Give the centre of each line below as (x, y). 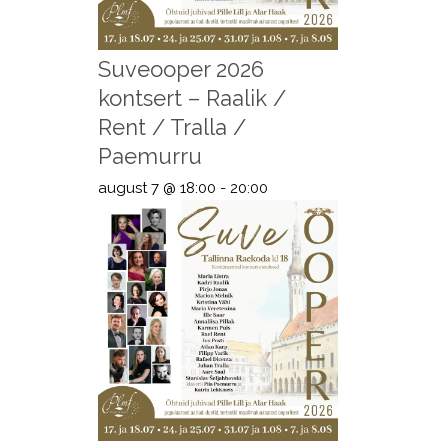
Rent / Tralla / (171, 127)
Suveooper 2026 (180, 69)
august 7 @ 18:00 (156, 188)
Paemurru (149, 156)
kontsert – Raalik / (191, 98)
